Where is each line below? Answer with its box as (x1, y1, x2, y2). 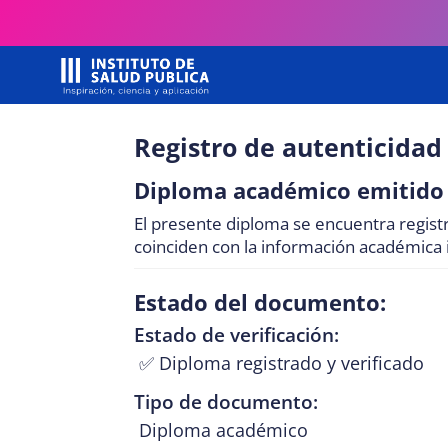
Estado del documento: (134, 286, 387, 317)
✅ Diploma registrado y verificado (139, 350, 425, 375)
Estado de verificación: (134, 321, 340, 348)
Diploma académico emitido (134, 174, 445, 205)
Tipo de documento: (134, 388, 319, 415)
